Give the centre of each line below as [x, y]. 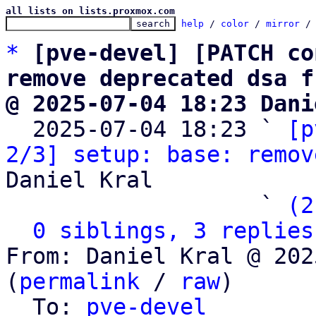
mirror [283, 24]
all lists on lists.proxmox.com [90, 11]
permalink [79, 281]
